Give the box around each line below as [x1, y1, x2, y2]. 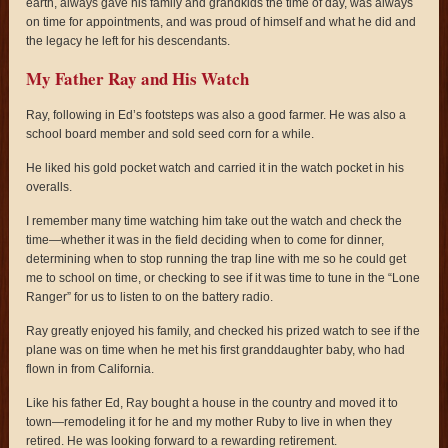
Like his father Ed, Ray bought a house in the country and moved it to [26, 395, 399, 410]
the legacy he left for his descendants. [26, 33, 231, 48]
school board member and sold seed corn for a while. [26, 126, 315, 141]
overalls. [26, 179, 73, 194]
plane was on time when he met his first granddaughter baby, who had [26, 342, 406, 357]
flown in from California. [26, 361, 155, 376]
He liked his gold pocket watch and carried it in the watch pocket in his [26, 160, 405, 175]
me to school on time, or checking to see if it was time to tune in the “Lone [26, 270, 421, 285]
